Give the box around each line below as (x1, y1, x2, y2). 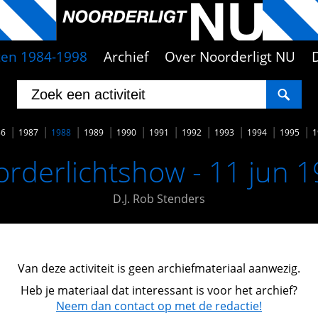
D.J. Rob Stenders (113, 191, 205, 207)
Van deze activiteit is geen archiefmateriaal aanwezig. (18, 260, 300, 276)
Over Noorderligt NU (165, 48, 296, 66)
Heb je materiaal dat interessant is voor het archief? (21, 283, 297, 299)
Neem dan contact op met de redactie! (56, 298, 262, 314)
